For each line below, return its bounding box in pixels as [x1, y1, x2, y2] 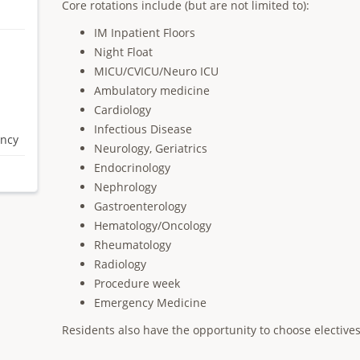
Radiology [94, 256, 147, 272]
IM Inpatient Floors [94, 25, 196, 40]
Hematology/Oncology [94, 218, 212, 233]
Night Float [94, 44, 153, 59]
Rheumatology [94, 237, 172, 252]
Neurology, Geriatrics [94, 141, 208, 156]
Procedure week [94, 276, 181, 291]
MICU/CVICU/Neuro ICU [94, 63, 219, 79]
